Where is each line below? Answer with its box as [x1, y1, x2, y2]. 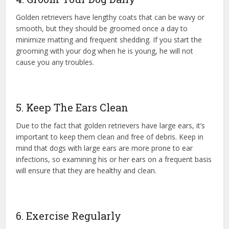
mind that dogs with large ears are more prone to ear [16, 143, 193, 153]
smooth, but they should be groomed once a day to [16, 24, 188, 34]
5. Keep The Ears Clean [16, 101, 129, 114]
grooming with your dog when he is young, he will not [16, 46, 194, 56]
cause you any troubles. [16, 57, 95, 67]
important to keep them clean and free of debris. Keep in [16, 132, 204, 142]
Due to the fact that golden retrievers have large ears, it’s [16, 121, 205, 131]
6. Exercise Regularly [16, 209, 122, 223]
